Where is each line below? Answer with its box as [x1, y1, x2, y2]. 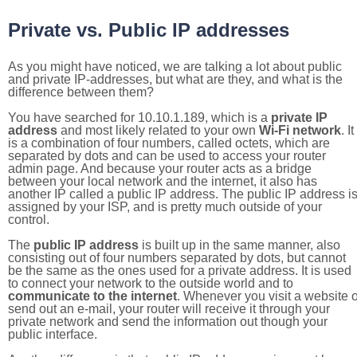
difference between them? [8, 85, 154, 99]
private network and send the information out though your [8, 315, 328, 328]
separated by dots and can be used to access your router [8, 149, 326, 163]
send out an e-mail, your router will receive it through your [8, 302, 330, 316]
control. [8, 213, 49, 226]
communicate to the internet [8, 289, 177, 303]
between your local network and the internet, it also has [8, 175, 317, 188]
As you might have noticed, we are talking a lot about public [8, 60, 342, 73]
